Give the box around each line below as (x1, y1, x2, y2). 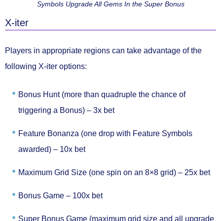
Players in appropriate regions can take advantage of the (5, 46, 202, 55)
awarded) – (18, 145, 58, 153)
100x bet (71, 191, 103, 200)
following (5, 62, 38, 71)
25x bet (183, 168, 210, 177)
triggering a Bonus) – (18, 106, 91, 114)
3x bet (91, 106, 114, 114)
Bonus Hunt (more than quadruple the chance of (18, 90, 185, 99)
